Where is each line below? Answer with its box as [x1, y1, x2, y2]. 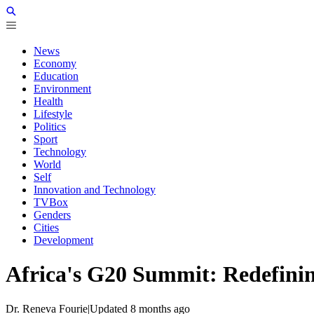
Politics [34, 121, 66, 132]
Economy [34, 57, 76, 69]
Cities [34, 221, 59, 233]
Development [34, 234, 93, 246]
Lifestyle [34, 108, 72, 120]
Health [34, 95, 63, 107]
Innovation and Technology [34, 184, 156, 196]
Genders [34, 209, 71, 221]
